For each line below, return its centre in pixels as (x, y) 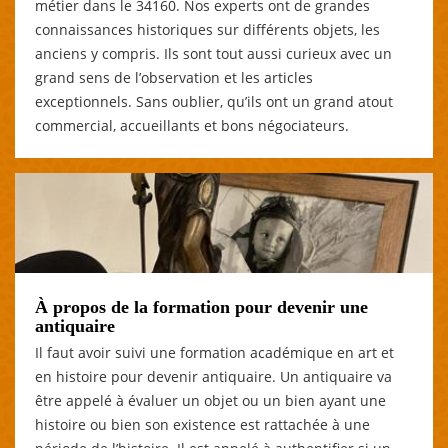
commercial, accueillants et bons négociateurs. (192, 125)
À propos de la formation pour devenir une (201, 306)
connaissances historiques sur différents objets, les (207, 29)
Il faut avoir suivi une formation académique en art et (214, 352)
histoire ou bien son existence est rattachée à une (202, 424)
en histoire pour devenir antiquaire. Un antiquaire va (213, 376)
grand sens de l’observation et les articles (174, 77)
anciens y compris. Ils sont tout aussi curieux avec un (213, 53)
